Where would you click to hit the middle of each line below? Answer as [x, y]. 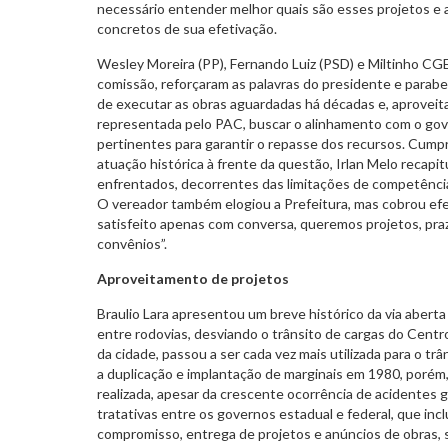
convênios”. [132, 243]
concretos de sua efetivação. [187, 28]
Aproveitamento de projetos [193, 278]
